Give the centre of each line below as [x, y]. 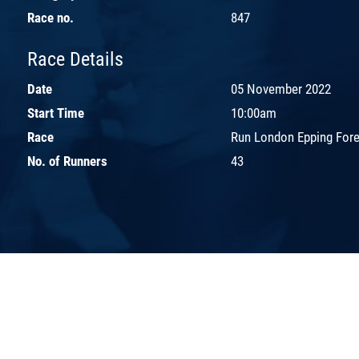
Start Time [56, 113]
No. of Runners [67, 161]
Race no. [50, 17]
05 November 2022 [281, 89]
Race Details [75, 59]
